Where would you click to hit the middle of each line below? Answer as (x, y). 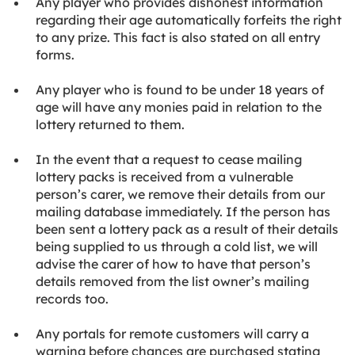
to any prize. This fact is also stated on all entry (178, 37)
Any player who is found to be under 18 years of (180, 90)
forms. (55, 55)
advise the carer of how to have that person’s (173, 264)
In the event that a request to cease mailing (169, 159)
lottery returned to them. (110, 124)
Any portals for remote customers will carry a (172, 334)
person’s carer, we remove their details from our (180, 194)
